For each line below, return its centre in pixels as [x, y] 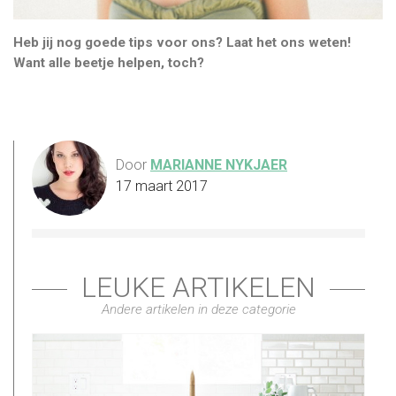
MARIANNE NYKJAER [219, 164]
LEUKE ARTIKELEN [198, 287]
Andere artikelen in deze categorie [198, 309]
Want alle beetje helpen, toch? [109, 63]
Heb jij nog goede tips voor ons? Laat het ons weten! [182, 43]
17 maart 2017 [162, 186]
